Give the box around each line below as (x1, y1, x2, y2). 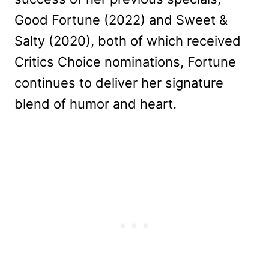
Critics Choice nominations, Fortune (14, 54, 236, 70)
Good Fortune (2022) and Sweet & (14, 12, 228, 28)
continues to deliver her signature (14, 75, 223, 91)
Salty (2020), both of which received (14, 33, 241, 49)
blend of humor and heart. (14, 96, 177, 112)
